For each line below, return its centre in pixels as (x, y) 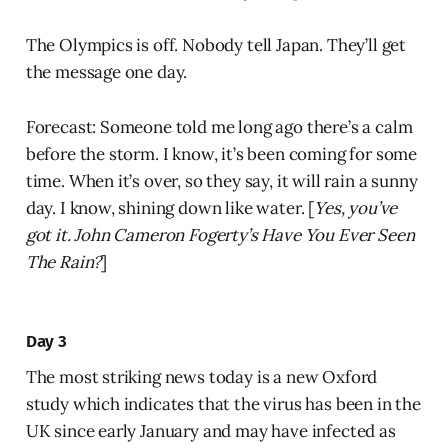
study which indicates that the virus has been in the (223, 404)
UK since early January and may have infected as (210, 431)
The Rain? (63, 262)
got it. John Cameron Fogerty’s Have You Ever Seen (220, 235)
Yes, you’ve (356, 208)
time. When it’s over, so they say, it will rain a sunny (221, 181)
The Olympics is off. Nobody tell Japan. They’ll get (216, 45)
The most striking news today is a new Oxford (201, 377)
